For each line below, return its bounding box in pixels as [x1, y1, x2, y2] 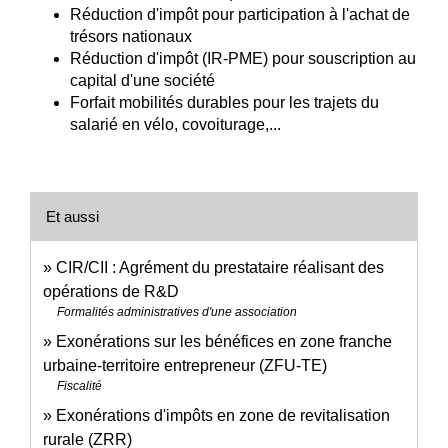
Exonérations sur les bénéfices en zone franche [56, 332, 392, 350]
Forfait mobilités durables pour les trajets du [70, 93, 379, 111]
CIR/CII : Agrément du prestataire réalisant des [56, 258, 384, 276]
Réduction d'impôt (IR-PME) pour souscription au [70, 49, 416, 67]
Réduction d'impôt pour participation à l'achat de [70, 5, 410, 23]
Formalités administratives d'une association [57, 304, 297, 319]
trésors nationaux [70, 27, 192, 45]
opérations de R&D [43, 282, 179, 300]
